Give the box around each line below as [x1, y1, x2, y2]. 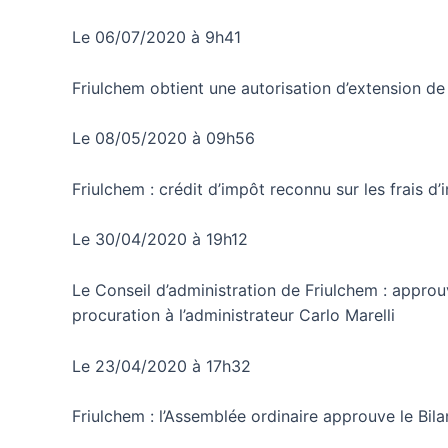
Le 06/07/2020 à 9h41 [72, 26, 241, 47]
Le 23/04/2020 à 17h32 [72, 355, 251, 376]
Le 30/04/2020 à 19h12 [72, 229, 248, 250]
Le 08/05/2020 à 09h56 [72, 128, 255, 149]
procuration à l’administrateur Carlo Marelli [72, 304, 395, 325]
